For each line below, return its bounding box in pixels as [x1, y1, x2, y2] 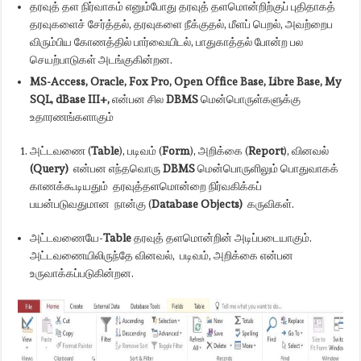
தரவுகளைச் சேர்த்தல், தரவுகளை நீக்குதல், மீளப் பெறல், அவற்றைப [30, 18, 334, 31]
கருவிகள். [243, 197, 295, 211]
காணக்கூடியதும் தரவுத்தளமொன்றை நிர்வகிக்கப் [30, 180, 263, 193]
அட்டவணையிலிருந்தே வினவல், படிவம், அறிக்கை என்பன [30, 249, 294, 263]
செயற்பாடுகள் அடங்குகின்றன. [30, 53, 173, 67]
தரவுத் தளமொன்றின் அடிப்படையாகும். [131, 231, 313, 245]
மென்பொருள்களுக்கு [198, 93, 301, 106]
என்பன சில [110, 93, 167, 106]
